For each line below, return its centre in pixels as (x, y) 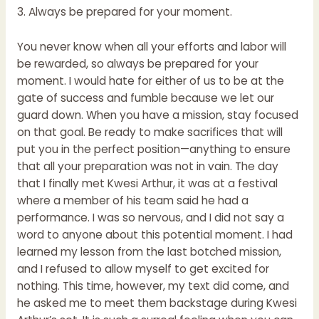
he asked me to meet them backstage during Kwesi (157, 303)
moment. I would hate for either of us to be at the (150, 80)
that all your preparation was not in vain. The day (147, 166)
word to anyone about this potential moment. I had (155, 234)
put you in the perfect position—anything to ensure (153, 149)
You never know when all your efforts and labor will (151, 46)
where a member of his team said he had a (132, 200)
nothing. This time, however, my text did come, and (153, 286)
